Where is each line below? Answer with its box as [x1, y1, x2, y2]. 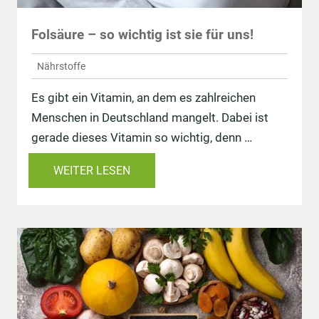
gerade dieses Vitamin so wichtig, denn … [31, 130, 252, 145]
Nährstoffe [37, 60, 85, 72]
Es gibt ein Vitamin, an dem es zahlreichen [31, 90, 256, 105]
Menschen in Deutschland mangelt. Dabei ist [31, 110, 268, 125]
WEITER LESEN [53, 164, 130, 178]
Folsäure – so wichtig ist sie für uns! [31, 26, 253, 43]
